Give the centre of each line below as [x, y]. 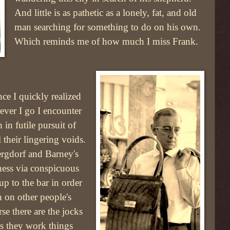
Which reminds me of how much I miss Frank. [107, 41]
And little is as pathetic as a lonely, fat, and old [106, 12]
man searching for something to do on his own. [108, 27]
